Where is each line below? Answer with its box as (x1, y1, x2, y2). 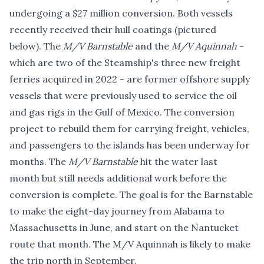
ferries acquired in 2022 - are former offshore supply (9, 72, 250, 85)
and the (133, 39, 171, 52)
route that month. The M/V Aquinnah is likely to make (9, 237, 250, 250)
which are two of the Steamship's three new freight (9, 56, 240, 68)
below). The (9, 39, 63, 52)
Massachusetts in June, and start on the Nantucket (9, 221, 239, 233)
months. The (9, 155, 68, 167)
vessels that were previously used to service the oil (9, 89, 237, 101)
